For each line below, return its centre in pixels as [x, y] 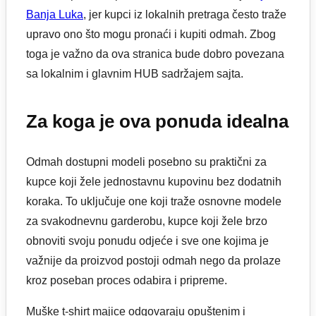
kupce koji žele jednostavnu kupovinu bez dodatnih [154, 182]
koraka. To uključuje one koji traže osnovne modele [154, 202]
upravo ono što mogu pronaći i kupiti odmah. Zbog [151, 34]
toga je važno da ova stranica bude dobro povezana [155, 54]
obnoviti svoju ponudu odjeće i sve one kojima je [147, 241]
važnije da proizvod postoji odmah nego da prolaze [153, 261]
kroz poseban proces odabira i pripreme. [127, 281]
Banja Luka [55, 14]
